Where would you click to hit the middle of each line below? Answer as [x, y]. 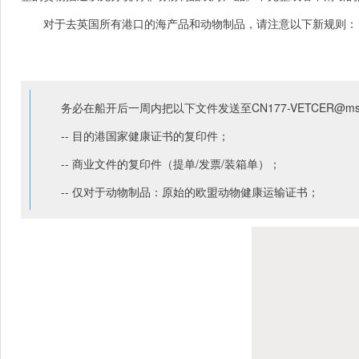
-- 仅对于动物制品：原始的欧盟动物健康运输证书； [190, 192]
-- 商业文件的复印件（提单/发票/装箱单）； [171, 164]
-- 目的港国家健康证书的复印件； [145, 136]
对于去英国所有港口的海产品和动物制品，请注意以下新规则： [200, 24]
